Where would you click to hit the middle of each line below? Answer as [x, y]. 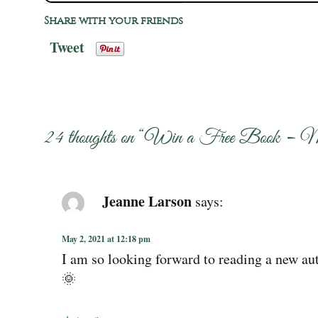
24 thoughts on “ [94, 138]
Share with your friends [114, 20]
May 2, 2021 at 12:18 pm [106, 238]
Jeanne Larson [147, 201]
